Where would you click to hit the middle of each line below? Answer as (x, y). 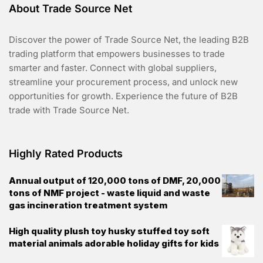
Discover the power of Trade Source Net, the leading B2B (129, 40)
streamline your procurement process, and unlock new (123, 82)
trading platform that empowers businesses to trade (117, 54)
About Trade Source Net (70, 9)
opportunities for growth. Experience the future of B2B (123, 96)
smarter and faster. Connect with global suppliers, (113, 68)
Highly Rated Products (66, 154)
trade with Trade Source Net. (69, 110)
